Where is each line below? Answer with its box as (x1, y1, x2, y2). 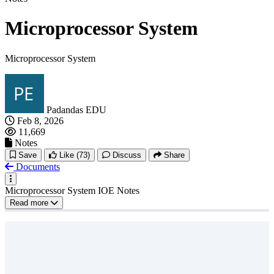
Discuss (113, 150, 141, 160)
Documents (16, 161, 60, 172)
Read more (10, 198, 51, 207)
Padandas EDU (46, 104, 106, 115)
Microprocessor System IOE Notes (5, 185, 139, 196)
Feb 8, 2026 (17, 115, 64, 126)
